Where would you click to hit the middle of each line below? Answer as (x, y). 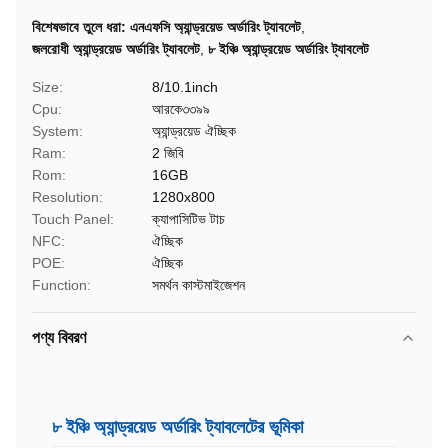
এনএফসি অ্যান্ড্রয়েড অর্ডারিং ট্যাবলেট (215, 27)
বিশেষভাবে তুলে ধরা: (79, 27)
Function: (61, 285)
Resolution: (67, 197)
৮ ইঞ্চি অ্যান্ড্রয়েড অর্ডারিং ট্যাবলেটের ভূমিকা (177, 427)
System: (57, 131)
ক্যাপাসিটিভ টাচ (188, 219)
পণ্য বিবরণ (59, 337)
